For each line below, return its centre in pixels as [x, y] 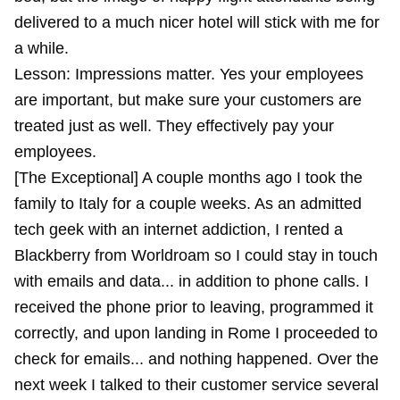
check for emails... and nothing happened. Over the [196, 359]
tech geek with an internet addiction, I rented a [179, 229]
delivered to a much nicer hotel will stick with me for [197, 22]
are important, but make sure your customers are [188, 100]
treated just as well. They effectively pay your [174, 126]
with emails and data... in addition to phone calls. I [192, 281]
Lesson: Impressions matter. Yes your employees [189, 74]
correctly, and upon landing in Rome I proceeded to [196, 333]
